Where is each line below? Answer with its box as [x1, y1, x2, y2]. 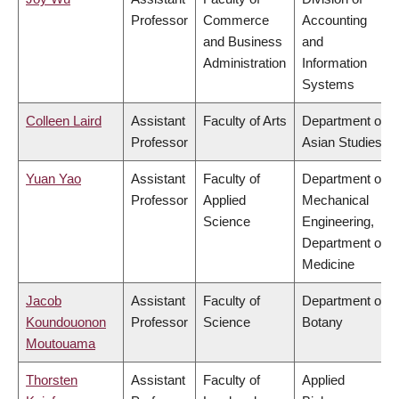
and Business [203, 34, 282, 50]
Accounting [302, 12, 367, 28]
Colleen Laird [26, 113, 102, 129]
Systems [302, 77, 354, 93]
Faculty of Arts [203, 113, 287, 129]
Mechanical [302, 192, 369, 208]
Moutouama [26, 336, 95, 352]
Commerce [203, 12, 269, 28]
